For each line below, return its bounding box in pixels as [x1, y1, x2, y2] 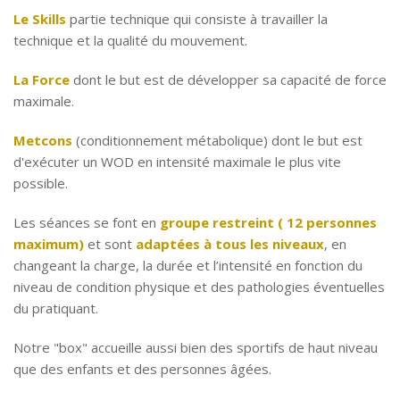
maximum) [13, 235, 84, 253]
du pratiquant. [13, 299, 98, 317]
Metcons [13, 131, 72, 149]
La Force [13, 71, 70, 88]
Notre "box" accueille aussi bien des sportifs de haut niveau [13, 338, 378, 356]
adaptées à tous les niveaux [136, 235, 324, 253]
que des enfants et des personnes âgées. [13, 360, 271, 378]
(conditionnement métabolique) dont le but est [72, 131, 362, 149]
